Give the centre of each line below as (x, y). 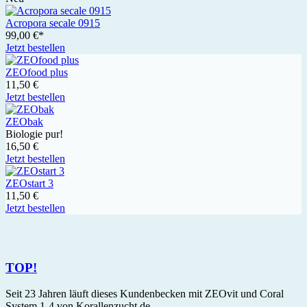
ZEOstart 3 (29, 183)
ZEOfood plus (37, 72)
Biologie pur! (34, 134)
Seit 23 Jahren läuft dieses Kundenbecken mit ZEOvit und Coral (145, 294)
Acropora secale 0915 (53, 23)
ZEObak (24, 121)
